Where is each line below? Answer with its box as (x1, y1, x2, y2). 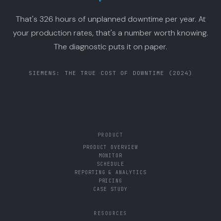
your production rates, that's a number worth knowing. (13, 28, 208, 38)
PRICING (98, 178, 123, 184)
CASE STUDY (93, 186, 128, 193)
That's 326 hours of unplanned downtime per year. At (15, 14, 206, 25)
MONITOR (98, 152, 123, 159)
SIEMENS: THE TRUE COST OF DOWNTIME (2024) (28, 70, 193, 77)
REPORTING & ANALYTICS (74, 169, 147, 176)
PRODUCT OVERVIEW (83, 144, 138, 151)
